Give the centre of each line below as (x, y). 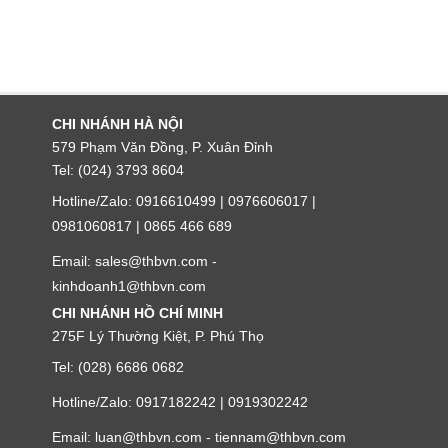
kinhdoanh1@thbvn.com (129, 286)
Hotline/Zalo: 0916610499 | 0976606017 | (184, 201)
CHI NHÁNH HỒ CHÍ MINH (137, 313)
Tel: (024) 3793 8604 (118, 170)
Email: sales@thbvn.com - (134, 261)
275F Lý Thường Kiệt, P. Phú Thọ (158, 336)
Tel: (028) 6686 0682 (118, 367)
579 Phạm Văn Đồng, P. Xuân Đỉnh (162, 147)
